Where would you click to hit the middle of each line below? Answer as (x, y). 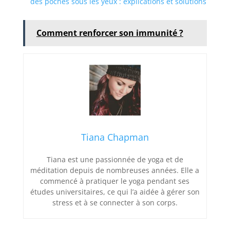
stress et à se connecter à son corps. (115, 202)
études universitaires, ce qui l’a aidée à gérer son (115, 191)
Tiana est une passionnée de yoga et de (115, 159)
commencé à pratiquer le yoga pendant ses (115, 181)
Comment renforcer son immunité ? (110, 33)
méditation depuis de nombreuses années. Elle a (115, 170)
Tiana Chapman (115, 137)
